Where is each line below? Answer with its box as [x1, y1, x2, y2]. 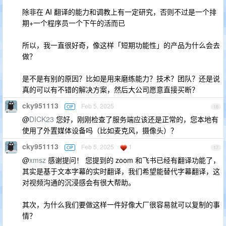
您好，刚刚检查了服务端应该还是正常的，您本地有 [54, 114, 218, 124]
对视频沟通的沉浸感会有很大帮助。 [22, 177, 135, 187]
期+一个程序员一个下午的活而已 [22, 18, 125, 28]
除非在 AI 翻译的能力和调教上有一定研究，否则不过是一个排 [22, 7, 216, 17]
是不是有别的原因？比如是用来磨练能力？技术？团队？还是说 [22, 73, 220, 83]
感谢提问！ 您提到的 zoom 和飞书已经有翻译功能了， [46, 155, 220, 165]
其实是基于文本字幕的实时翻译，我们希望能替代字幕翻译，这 [22, 166, 220, 176]
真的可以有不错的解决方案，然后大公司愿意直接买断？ [22, 84, 199, 94]
